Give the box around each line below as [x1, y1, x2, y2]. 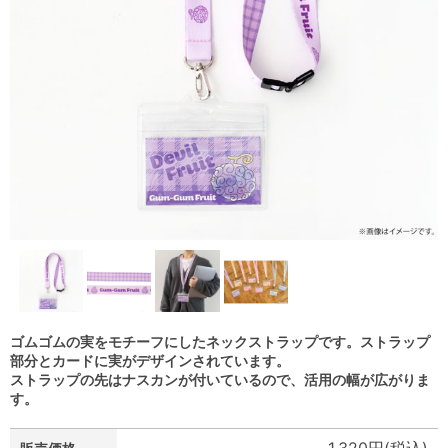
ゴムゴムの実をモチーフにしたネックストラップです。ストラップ [10, 333, 430, 351]
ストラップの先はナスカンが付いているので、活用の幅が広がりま [10, 371, 430, 389]
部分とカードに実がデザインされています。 [10, 352, 290, 370]
